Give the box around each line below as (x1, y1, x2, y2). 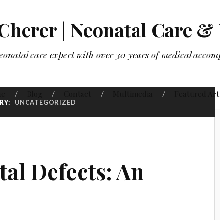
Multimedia (113, 88, 153, 99)
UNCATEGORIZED (14, 98, 76, 106)
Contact (64, 88, 91, 99)
